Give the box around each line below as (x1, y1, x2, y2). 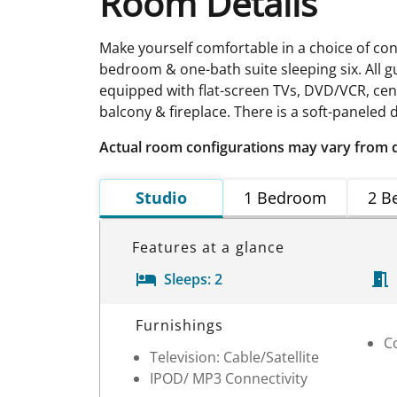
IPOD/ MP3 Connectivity (150, 368, 307, 388)
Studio (136, 186, 187, 208)
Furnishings (136, 315, 224, 335)
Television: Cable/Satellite (150, 346, 319, 367)
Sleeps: (164, 269, 211, 289)
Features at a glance (132, 237, 284, 257)
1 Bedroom (244, 186, 327, 208)
